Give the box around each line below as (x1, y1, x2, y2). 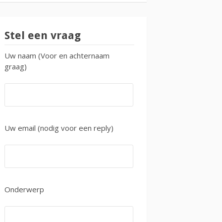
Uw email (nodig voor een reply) (4, 123, 113, 133)
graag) (4, 61, 27, 72)
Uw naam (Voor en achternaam (4, 51, 110, 61)
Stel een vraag (4, 29, 81, 42)
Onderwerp (4, 184, 44, 195)
